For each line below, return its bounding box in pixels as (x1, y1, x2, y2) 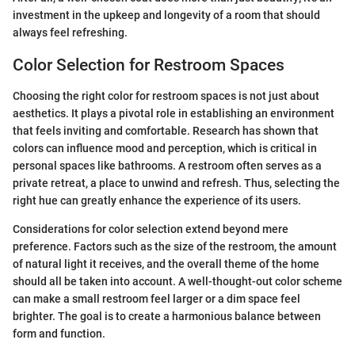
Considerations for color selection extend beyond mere (13, 222, 288, 235)
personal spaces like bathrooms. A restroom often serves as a (13, 158, 322, 172)
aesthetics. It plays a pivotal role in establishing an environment (13, 106, 334, 120)
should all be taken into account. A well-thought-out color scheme (13, 274, 342, 288)
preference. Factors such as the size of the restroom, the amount (13, 239, 337, 253)
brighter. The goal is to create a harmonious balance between (13, 309, 321, 323)
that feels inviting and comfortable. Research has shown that (13, 124, 319, 137)
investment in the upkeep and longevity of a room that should (13, 9, 320, 21)
